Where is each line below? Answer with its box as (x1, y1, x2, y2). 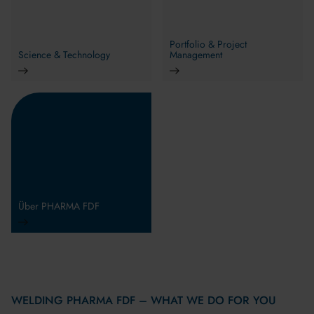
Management (170, 48, 222, 62)
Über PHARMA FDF (18, 199, 100, 213)
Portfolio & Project (170, 37, 247, 51)
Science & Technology (18, 48, 110, 62)
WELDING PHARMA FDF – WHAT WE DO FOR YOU (11, 292, 276, 308)
